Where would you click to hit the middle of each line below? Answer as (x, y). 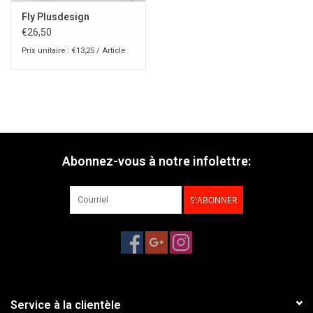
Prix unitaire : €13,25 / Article (73, 50)
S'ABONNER (213, 200)
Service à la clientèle (66, 305)
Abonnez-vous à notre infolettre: (156, 161)
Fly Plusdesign (56, 16)
